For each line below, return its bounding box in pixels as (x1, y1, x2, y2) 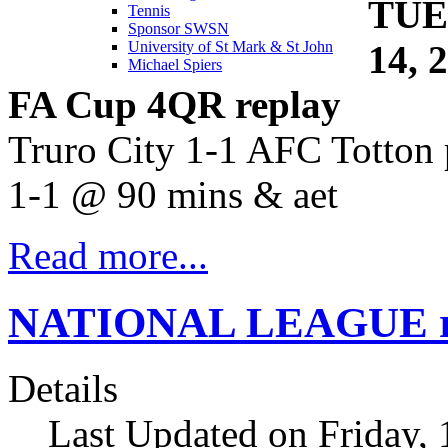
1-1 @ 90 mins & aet (8, 172, 338, 216)
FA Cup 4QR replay (8, 82, 341, 126)
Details (8, 367, 118, 411)
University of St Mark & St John (128, 37, 333, 55)
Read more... (8, 233, 208, 277)
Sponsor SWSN (128, 19, 229, 37)
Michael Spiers (128, 55, 222, 73)
